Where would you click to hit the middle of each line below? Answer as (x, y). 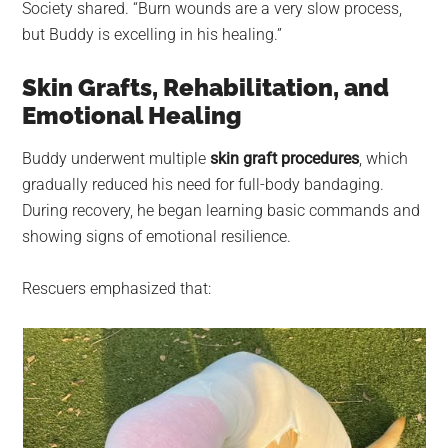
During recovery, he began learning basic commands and (221, 211)
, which (384, 159)
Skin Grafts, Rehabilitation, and (206, 88)
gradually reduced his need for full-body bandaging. (203, 185)
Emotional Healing (132, 116)
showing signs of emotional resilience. (157, 237)
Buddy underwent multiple (116, 159)
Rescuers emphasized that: (117, 289)
